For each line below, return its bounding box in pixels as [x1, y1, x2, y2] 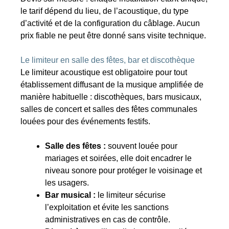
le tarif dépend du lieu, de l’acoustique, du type [20, 7, 189, 16]
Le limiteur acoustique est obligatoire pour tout [20, 68, 188, 77]
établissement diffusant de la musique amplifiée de [20, 80, 204, 89]
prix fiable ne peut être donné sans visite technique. [20, 31, 207, 40]
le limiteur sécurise [96, 191, 166, 200]
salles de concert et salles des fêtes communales [20, 105, 198, 114]
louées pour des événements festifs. [20, 117, 151, 126]
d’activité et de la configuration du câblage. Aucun [20, 19, 200, 28]
